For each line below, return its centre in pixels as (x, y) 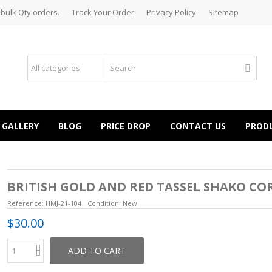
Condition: (104, 203)
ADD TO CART (97, 250)
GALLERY (20, 126)
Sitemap (223, 12)
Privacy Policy (171, 12)
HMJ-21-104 (63, 203)
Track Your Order (103, 12)
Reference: (25, 203)
